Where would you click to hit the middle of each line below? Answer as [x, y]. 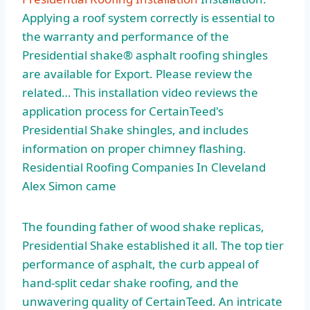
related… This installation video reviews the [140, 93]
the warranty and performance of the [126, 37]
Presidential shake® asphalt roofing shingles [145, 55]
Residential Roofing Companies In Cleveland [144, 167]
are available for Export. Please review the [137, 74]
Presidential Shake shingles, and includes [135, 130]
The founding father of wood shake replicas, [143, 227]
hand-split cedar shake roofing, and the [130, 283]
